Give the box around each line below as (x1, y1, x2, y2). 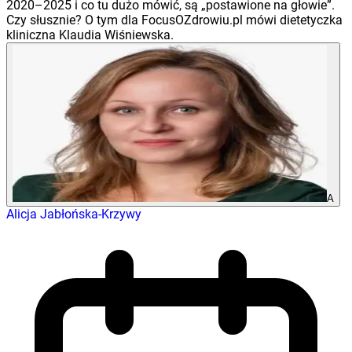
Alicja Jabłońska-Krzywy (6, 207, 141, 222)
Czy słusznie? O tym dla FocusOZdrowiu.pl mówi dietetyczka (6, 13, 343, 28)
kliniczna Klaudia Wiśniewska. (6, 27, 174, 43)
